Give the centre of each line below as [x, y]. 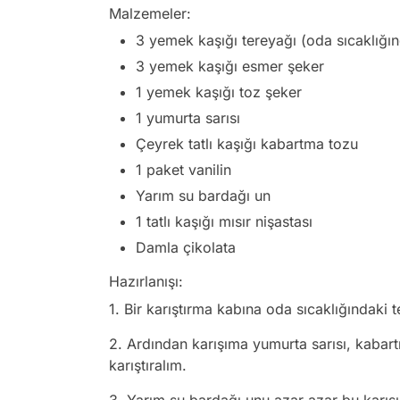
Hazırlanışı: [146, 281]
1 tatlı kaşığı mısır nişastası [224, 221]
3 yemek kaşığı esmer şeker [230, 66]
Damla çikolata [186, 247]
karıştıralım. [148, 365]
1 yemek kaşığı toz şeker [219, 92]
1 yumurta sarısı [188, 117]
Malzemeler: [150, 13]
